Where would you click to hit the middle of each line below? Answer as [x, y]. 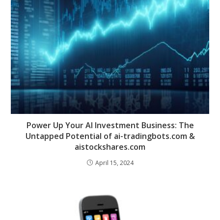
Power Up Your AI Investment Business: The [110, 125]
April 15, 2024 [114, 163]
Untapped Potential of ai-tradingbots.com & [110, 136]
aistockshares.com [110, 147]
